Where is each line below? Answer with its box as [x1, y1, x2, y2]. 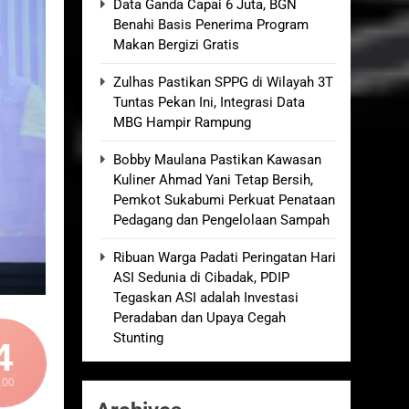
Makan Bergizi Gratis [113, 37, 239, 53]
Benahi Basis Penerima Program [113, 16, 309, 33]
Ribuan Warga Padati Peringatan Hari [113, 249, 336, 266]
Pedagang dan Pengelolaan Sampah [113, 212, 330, 228]
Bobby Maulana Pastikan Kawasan [113, 152, 321, 168]
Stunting [113, 330, 163, 346]
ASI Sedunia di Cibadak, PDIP [113, 269, 289, 286]
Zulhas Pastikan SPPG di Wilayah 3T [113, 74, 333, 90]
